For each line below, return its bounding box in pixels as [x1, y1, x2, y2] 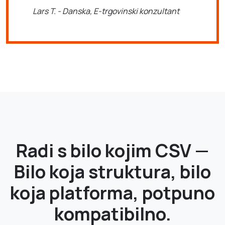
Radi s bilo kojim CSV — [16, 138, 209, 163]
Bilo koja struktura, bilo [14, 159, 211, 184]
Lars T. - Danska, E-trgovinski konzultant [33, 5, 179, 17]
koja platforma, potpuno [10, 180, 215, 205]
